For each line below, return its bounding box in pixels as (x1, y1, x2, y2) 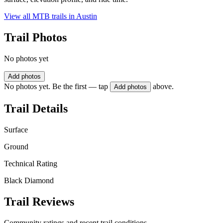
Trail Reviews (4, 195, 74, 208)
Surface (4, 125, 28, 134)
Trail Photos (4, 31, 67, 44)
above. (153, 82, 174, 91)
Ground (4, 142, 28, 151)
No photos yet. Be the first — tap (4, 82, 108, 91)
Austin (76, 12, 97, 21)
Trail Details (4, 102, 68, 115)
